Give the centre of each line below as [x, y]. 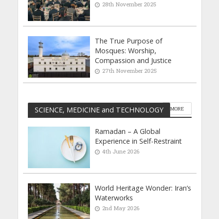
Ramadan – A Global [128, 131]
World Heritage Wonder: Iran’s [143, 188]
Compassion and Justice [133, 61]
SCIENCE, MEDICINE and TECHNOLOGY [99, 109]
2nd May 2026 [121, 208]
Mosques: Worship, [126, 51]
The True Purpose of [129, 41]
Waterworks [114, 198]
